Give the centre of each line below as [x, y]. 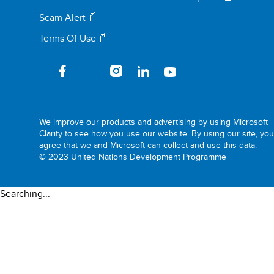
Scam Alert [63, 17]
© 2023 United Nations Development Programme [133, 156]
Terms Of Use [68, 38]
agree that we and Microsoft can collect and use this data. [148, 145]
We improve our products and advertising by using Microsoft [154, 121]
